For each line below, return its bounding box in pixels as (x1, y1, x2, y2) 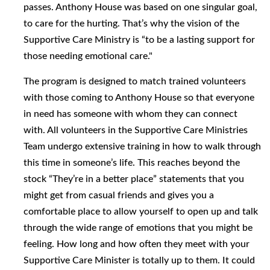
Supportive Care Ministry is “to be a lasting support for (24, 35, 255, 45)
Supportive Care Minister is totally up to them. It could (24, 256, 255, 265)
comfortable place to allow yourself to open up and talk (24, 207, 258, 216)
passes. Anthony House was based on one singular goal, (24, 2, 257, 12)
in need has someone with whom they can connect (24, 109, 237, 119)
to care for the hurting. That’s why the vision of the (24, 19, 239, 28)
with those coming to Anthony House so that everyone (24, 93, 254, 102)
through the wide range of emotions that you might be (24, 223, 253, 233)
